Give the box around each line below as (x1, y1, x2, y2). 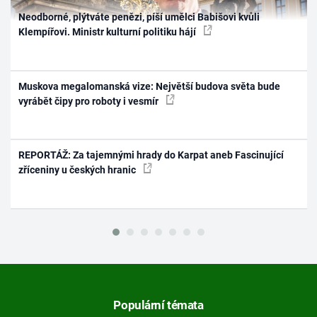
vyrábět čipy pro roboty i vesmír (18, 95, 161, 107)
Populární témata (113, 298, 204, 313)
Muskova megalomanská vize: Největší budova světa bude (18, 80, 281, 92)
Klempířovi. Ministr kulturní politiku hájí (18, 26, 199, 38)
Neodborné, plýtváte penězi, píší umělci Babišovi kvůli (18, 11, 260, 23)
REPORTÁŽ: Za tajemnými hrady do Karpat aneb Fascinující (18, 149, 284, 161)
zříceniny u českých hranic (18, 164, 139, 176)
